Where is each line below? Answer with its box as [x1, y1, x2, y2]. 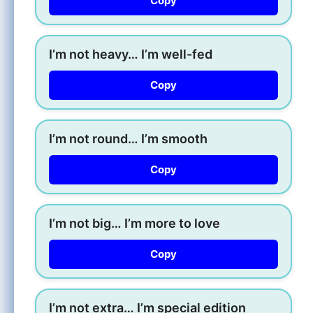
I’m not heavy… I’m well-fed [49, 46, 212, 61]
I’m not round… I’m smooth [49, 131, 208, 146]
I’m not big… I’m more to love [49, 215, 220, 231]
